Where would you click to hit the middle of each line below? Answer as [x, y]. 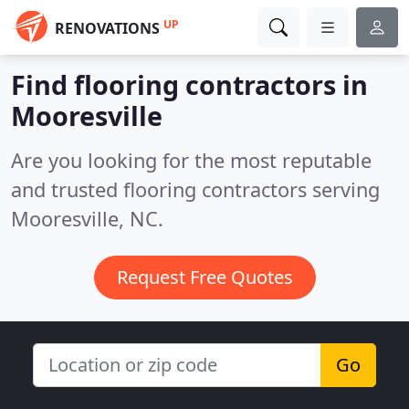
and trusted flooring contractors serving [195, 189]
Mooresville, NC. [87, 219]
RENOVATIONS [107, 28]
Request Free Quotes [204, 277]
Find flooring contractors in [189, 84]
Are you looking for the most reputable [191, 160]
